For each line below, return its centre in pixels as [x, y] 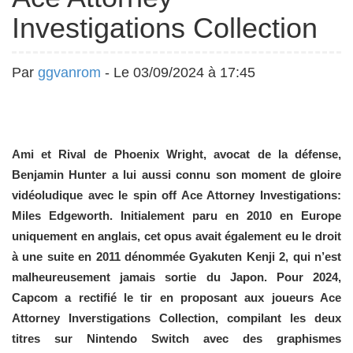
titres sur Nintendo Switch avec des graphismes [176, 338]
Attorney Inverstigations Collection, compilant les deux [176, 318]
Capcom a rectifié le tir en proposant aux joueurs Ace [176, 297]
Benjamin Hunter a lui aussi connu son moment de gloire [176, 175]
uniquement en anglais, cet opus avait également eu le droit [176, 236]
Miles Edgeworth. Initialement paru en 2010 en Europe [176, 216]
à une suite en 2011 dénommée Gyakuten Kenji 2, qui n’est [176, 256]
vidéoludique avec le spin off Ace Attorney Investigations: [176, 195]
